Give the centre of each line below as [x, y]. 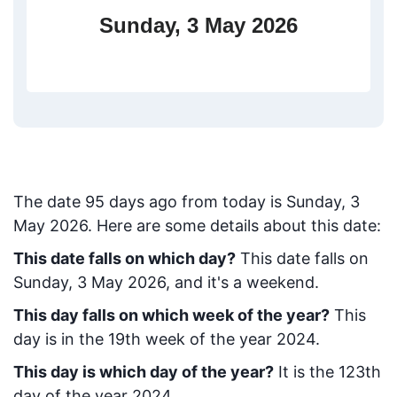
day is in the [61, 339]
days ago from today [187, 202]
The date [49, 202]
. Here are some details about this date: [234, 226]
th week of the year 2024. [222, 339]
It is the [306, 372]
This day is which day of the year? [144, 372]
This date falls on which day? [125, 258]
